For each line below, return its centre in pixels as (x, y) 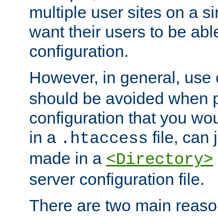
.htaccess (104, 139)
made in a (68, 158)
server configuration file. (117, 179)
